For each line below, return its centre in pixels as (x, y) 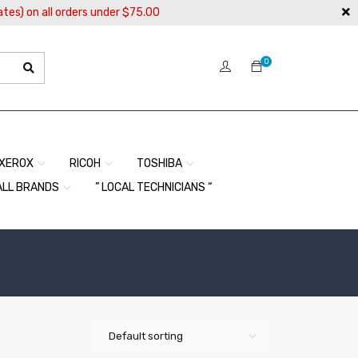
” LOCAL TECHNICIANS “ (154, 187)
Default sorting (146, 336)
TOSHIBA (159, 163)
